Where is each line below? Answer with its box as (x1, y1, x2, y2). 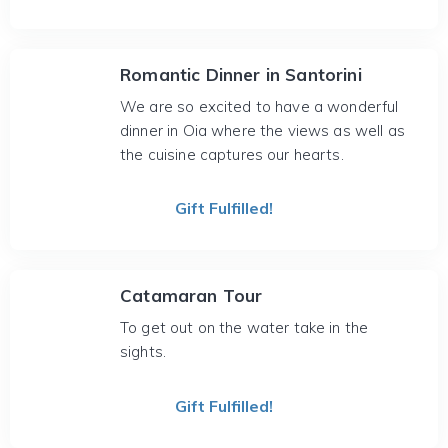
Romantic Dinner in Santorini (120, 64, 362, 85)
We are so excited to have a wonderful (120, 97, 399, 116)
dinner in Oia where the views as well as (120, 121, 405, 140)
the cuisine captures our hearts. (120, 145, 344, 164)
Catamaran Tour (120, 285, 263, 306)
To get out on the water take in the (120, 318, 369, 337)
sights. (120, 342, 167, 361)
